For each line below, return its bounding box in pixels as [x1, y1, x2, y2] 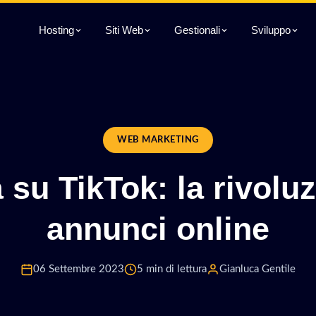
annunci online [47, 211, 269, 246]
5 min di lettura [137, 264, 207, 274]
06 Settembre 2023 [33, 264, 124, 274]
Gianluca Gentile [219, 264, 296, 274]
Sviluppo [251, 24, 291, 36]
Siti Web [105, 24, 143, 36]
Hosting [39, 24, 74, 36]
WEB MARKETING [117, 135, 199, 144]
